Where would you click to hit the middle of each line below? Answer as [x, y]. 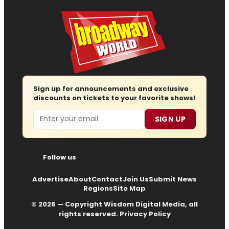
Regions [98, 188]
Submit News [173, 179]
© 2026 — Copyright [67, 204]
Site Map [129, 188]
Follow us [59, 157]
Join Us [136, 179]
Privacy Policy [145, 214]
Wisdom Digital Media [144, 204]
